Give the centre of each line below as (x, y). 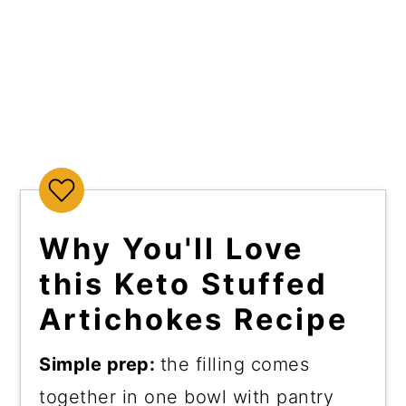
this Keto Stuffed (184, 284)
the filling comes (235, 364)
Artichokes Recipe (194, 319)
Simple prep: (100, 364)
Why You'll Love (172, 248)
